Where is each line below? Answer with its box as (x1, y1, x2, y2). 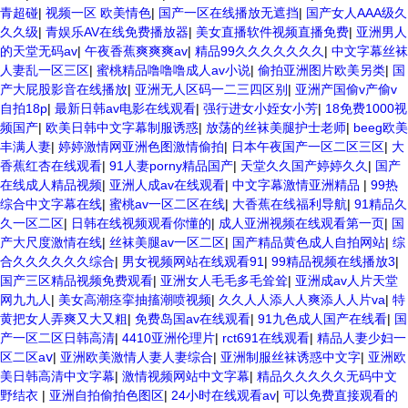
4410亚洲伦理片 (122, 331, 215, 345)
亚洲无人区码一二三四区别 (135, 82, 288, 97)
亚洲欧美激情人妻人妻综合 (60, 350, 213, 364)
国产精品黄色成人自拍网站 (232, 235, 385, 250)
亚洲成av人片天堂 (295, 273, 398, 288)
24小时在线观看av (171, 388, 276, 403)
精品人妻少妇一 (317, 331, 406, 345)
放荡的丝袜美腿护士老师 (206, 120, 346, 135)
